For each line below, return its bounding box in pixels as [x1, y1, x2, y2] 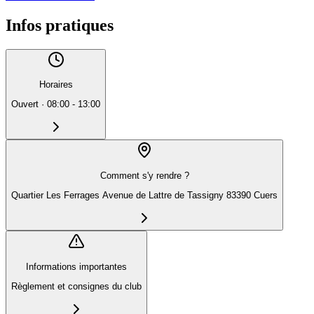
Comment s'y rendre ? [100, 170, 189, 181]
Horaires [39, 78, 73, 90]
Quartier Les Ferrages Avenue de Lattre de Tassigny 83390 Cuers [11, 190, 278, 201]
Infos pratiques [6, 15, 114, 34]
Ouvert [11, 99, 39, 110]
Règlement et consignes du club [11, 281, 142, 292]
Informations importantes [26, 261, 127, 272]
